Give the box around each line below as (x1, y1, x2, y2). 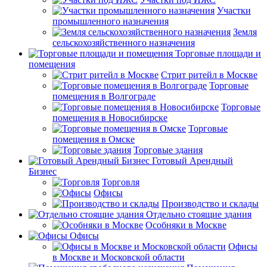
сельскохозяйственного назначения (52, 38, 195, 48)
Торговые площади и (175, 48, 261, 59)
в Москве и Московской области (52, 252, 185, 263)
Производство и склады (162, 198, 259, 209)
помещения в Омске (52, 134, 135, 145)
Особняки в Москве (145, 220, 226, 231)
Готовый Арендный (152, 156, 233, 166)
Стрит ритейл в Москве (161, 70, 257, 80)
